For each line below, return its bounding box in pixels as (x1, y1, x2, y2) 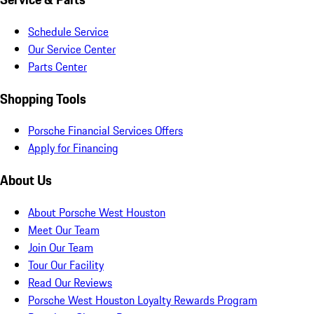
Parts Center (28, 58, 87, 75)
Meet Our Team (28, 221, 100, 238)
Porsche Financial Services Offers (28, 122, 183, 139)
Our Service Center (28, 41, 116, 57)
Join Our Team (28, 238, 93, 256)
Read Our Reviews (28, 273, 112, 291)
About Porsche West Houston (28, 203, 165, 221)
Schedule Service (28, 23, 109, 40)
